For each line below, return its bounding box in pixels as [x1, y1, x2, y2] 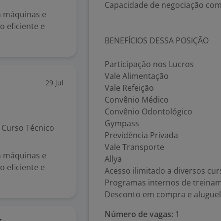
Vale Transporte [105, 142, 164, 152]
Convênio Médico [105, 94, 169, 105]
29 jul [45, 78, 64, 87]
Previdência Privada [105, 130, 178, 141]
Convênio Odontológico [105, 106, 192, 117]
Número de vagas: [105, 209, 173, 220]
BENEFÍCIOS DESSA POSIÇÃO [105, 35, 209, 46]
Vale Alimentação [105, 71, 169, 81]
